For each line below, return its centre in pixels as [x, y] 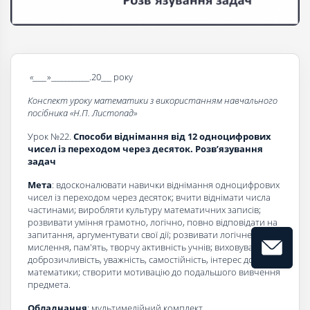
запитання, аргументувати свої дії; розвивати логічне [140, 235]
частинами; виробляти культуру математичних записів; [144, 210]
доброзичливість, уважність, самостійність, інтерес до [141, 260]
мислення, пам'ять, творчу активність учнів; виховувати [145, 247]
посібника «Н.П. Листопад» [82, 113]
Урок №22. [51, 137]
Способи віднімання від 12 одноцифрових [172, 137]
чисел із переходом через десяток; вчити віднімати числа [149, 198]
